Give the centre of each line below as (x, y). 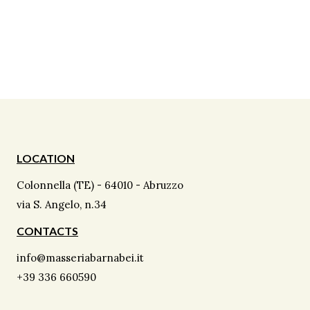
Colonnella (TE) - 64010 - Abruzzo (100, 185)
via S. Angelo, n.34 (62, 204)
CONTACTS (47, 230)
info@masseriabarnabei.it (80, 257)
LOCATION (46, 158)
